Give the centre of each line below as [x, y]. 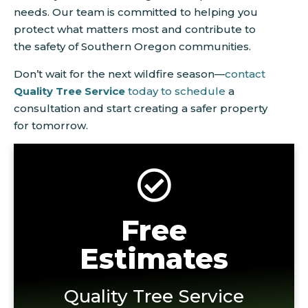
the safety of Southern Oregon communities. [132, 47]
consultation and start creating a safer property [141, 108]
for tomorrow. [51, 125]
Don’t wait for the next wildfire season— [119, 74]
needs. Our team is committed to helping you [136, 12]
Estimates [154, 259]
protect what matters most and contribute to [135, 30]
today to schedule [175, 91]
